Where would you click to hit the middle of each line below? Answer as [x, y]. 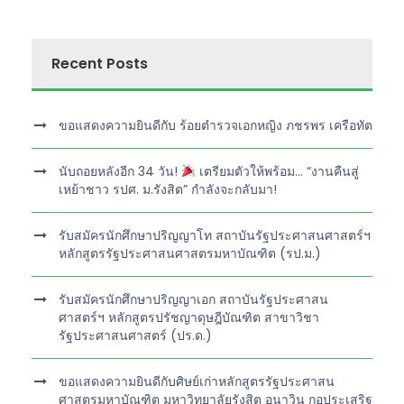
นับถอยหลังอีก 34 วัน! [120, 171]
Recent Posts [100, 63]
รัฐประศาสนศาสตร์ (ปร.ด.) [135, 335]
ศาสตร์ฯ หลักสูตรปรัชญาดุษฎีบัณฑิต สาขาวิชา [189, 317]
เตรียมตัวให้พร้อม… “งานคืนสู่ [277, 171]
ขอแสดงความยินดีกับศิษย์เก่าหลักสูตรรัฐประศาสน [197, 381]
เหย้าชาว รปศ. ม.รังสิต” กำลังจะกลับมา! [168, 189]
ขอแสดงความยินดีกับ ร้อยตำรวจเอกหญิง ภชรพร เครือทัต [216, 125]
